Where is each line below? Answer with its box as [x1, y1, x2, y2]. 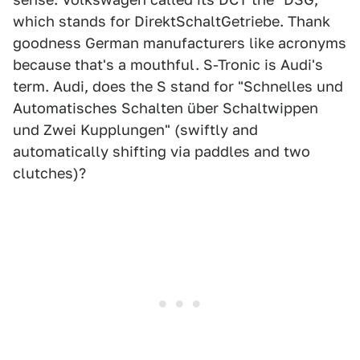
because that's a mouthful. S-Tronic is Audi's [13, 55, 323, 73]
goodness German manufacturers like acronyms [13, 34, 346, 51]
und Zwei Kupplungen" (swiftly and [13, 121, 258, 138]
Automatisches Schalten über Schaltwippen [13, 99, 318, 117]
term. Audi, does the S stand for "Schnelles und [13, 77, 343, 95]
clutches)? [13, 164, 86, 182]
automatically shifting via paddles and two [13, 142, 310, 160]
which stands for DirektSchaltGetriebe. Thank [13, 12, 330, 30]
